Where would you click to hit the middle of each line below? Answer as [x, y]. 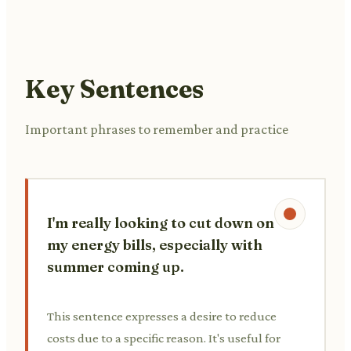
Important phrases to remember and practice [157, 129]
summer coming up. [116, 266]
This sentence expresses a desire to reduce [162, 316]
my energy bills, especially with [155, 244]
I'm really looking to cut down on [161, 223]
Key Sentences [114, 89]
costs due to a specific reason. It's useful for [164, 338]
